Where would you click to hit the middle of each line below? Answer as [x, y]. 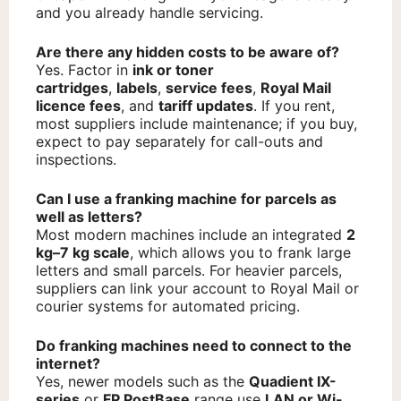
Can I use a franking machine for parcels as [186, 199]
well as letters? [89, 217]
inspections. [76, 160]
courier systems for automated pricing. [168, 307]
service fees [209, 88]
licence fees [78, 106]
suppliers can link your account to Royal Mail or [197, 289]
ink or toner [173, 70]
